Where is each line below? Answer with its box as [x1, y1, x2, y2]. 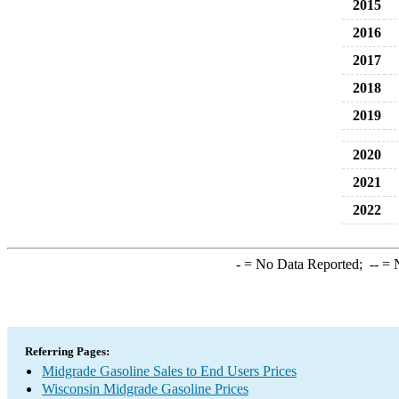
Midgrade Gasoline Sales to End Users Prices [42, 363, 297, 379]
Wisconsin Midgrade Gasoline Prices [42, 381, 248, 396]
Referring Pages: [25, 345, 110, 358]
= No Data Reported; [240, 256, 370, 272]
